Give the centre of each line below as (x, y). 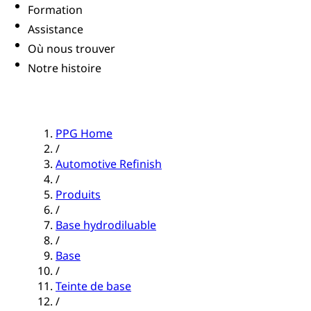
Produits (78, 195)
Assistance (56, 30)
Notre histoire (65, 68)
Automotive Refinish (109, 164)
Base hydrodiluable (106, 225)
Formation (55, 10)
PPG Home (84, 134)
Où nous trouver (72, 49)
